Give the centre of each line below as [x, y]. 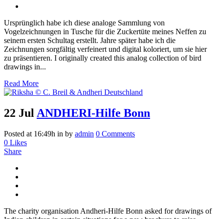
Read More [21, 83]
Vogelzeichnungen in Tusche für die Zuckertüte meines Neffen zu [105, 31]
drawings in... [25, 66]
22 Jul [19, 113]
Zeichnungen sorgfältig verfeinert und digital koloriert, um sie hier [105, 49]
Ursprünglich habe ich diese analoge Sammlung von [84, 22]
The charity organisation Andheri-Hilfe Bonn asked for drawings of [108, 211]
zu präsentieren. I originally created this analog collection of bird [103, 58]
